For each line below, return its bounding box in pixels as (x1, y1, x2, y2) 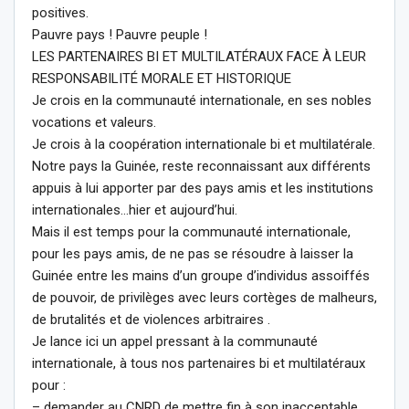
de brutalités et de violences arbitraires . (32, 310, 270, 328)
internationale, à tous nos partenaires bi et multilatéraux (32, 354, 365, 372)
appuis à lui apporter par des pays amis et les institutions (32, 179, 373, 196)
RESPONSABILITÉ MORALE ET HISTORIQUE (32, 69, 291, 87)
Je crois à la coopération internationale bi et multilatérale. (32, 135, 375, 152)
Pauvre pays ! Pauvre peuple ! (32, 26, 207, 43)
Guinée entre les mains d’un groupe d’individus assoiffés (32, 267, 370, 284)
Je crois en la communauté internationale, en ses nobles (32, 91, 372, 109)
